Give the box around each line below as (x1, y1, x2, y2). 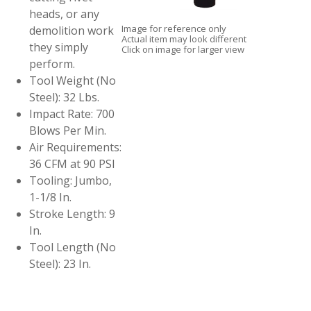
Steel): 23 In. (29, 256, 92, 271)
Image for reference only (121, 22, 227, 35)
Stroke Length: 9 (29, 206, 116, 221)
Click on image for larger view (121, 43, 245, 56)
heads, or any (29, 6, 100, 22)
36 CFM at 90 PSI (29, 156, 116, 171)
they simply (29, 40, 89, 55)
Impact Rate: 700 (29, 106, 115, 121)
